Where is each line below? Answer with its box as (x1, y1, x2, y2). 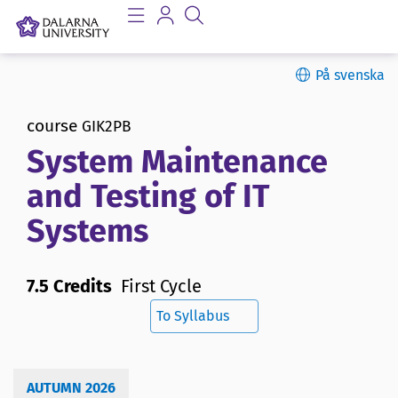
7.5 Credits (27, 275, 112, 298)
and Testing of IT (27, 177, 269, 217)
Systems (27, 211, 148, 251)
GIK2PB (82, 117, 131, 136)
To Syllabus (156, 307, 229, 325)
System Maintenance (27, 142, 328, 182)
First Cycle (121, 275, 202, 298)
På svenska (315, 67, 385, 84)
